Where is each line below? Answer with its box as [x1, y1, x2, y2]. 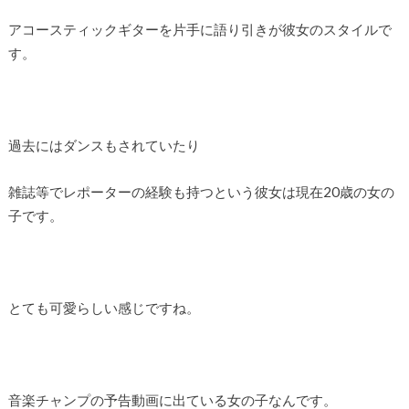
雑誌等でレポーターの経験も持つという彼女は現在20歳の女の [7, 183, 394, 200]
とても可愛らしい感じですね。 [7, 299, 200, 316]
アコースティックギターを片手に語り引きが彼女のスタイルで [7, 20, 392, 37]
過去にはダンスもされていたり [7, 137, 200, 153]
